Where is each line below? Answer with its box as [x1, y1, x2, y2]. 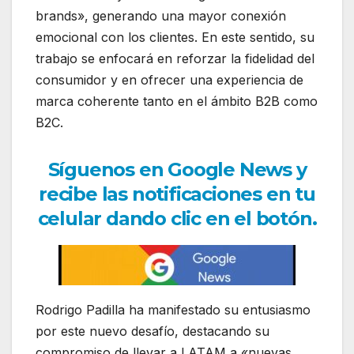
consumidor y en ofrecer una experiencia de [36, 72, 303, 88]
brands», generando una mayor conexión [36, 8, 286, 24]
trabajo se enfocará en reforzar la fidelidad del [36, 51, 314, 67]
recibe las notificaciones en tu [39, 183, 315, 206]
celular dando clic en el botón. [37, 207, 317, 231]
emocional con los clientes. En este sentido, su [36, 29, 314, 46]
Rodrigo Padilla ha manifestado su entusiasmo [36, 301, 311, 318]
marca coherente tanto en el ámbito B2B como [36, 93, 318, 110]
